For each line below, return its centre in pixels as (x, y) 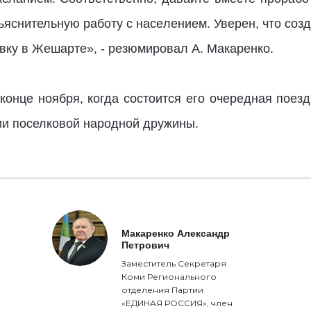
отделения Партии (163, 290)
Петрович (146, 245)
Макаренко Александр (176, 233)
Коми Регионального (169, 277)
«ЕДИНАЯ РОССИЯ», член (177, 303)
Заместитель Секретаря (174, 263)
